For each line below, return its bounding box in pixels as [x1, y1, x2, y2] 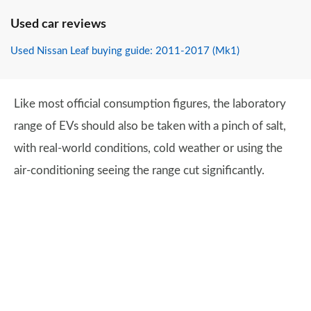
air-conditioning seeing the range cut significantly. [14, 165, 264, 176]
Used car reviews [10, 18, 106, 31]
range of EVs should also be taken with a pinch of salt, [14, 120, 286, 132]
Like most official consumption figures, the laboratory [14, 98, 286, 110]
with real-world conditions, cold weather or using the [14, 142, 283, 154]
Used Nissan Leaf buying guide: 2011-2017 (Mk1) [10, 46, 239, 56]
